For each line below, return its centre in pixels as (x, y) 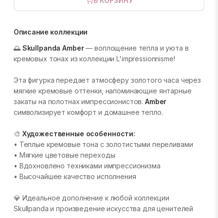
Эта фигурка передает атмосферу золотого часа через (107, 80)
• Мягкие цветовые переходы (64, 155)
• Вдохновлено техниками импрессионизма (87, 166)
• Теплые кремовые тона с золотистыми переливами (103, 144)
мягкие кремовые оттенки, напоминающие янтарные (103, 91)
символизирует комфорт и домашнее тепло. (88, 112)
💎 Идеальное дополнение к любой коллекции (91, 198)
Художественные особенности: (79, 134)
